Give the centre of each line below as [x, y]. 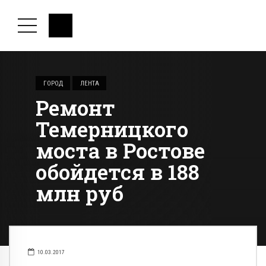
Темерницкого [112, 129]
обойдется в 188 [118, 172]
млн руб [80, 193]
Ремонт [75, 108]
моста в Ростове [120, 151]
